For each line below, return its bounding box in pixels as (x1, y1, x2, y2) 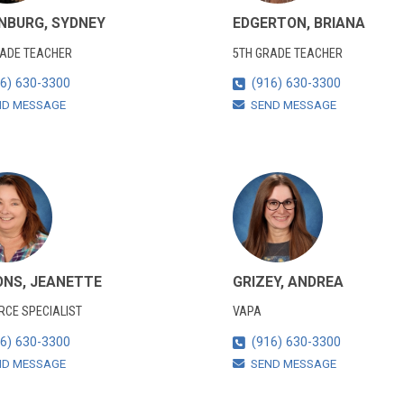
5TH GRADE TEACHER (232, 45, 343, 61)
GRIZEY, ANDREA (232, 272, 344, 290)
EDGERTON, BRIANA (232, 14, 365, 32)
